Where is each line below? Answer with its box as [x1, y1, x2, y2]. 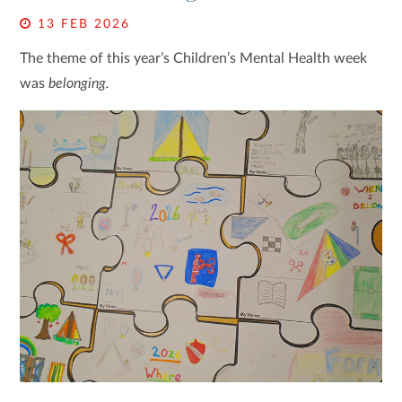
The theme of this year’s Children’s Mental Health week [20, 51, 368, 66]
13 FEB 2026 [32, 18, 131, 31]
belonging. [48, 76, 110, 91]
